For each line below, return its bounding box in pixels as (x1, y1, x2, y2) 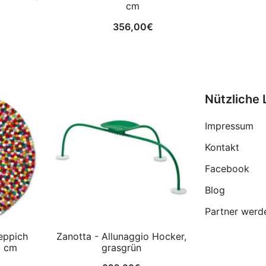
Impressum (205, 120, 254, 132)
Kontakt (205, 141, 239, 154)
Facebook (205, 163, 249, 175)
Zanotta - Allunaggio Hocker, (56, 230, 186, 243)
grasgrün (101, 242, 141, 254)
